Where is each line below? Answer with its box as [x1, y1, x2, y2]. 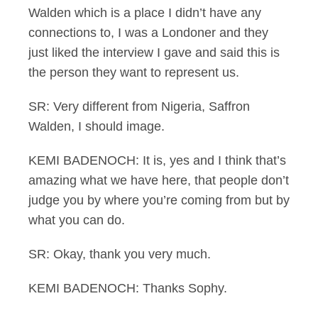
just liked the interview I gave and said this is [28, 45, 280, 60]
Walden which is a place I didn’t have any [28, 6, 261, 20]
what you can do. [28, 213, 125, 227]
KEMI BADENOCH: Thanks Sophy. [28, 281, 227, 295]
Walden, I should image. [28, 119, 165, 133]
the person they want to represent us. [28, 65, 239, 79]
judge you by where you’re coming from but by [28, 193, 290, 207]
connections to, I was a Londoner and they [28, 26, 268, 40]
